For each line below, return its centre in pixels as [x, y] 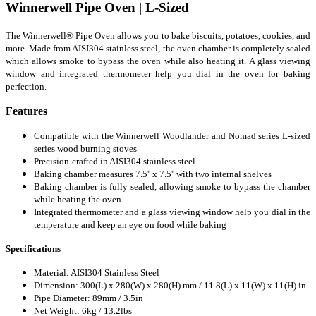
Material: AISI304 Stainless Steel [97, 272]
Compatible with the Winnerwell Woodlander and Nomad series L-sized [172, 135]
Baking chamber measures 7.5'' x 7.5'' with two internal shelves [153, 174]
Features [26, 111]
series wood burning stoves [86, 148]
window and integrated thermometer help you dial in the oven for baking [158, 73]
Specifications [33, 248]
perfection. [26, 86]
